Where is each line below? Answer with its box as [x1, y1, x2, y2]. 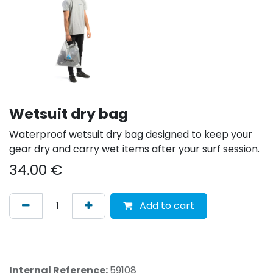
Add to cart [137, 198, 194, 213]
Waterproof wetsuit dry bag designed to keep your [9, 127, 252, 141]
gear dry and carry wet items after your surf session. [9, 141, 260, 156]
